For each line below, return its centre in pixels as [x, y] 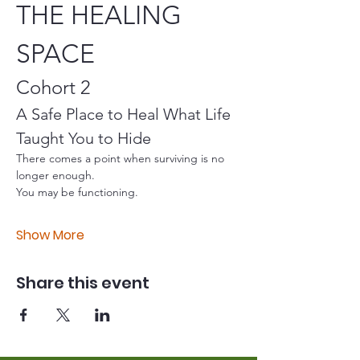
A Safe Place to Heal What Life [125, 114]
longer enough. [55, 175]
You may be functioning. [77, 192]
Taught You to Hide [84, 138]
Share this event [83, 283]
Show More [50, 235]
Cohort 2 [53, 87]
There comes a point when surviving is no [122, 158]
